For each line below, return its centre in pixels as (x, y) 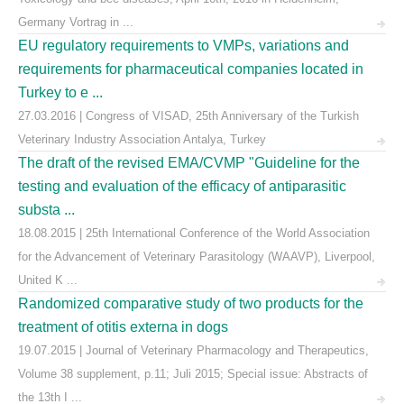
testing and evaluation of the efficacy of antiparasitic (182, 186)
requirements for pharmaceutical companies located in (191, 69)
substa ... (46, 210)
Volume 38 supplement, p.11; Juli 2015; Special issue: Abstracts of (193, 374)
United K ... (48, 280)
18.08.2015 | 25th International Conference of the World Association (194, 233)
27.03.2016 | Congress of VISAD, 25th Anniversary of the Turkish (188, 116)
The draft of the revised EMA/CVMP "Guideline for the (189, 163)
